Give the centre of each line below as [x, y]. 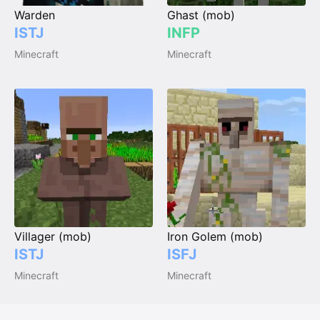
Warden [35, 15]
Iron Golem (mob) [215, 237]
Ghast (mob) [201, 15]
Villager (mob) [53, 237]
